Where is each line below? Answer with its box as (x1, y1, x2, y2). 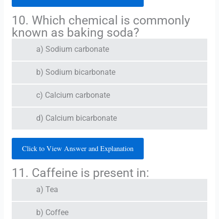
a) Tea (36, 185, 58, 194)
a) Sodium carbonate (36, 44, 109, 54)
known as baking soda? (11, 25, 139, 40)
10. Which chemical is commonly (11, 13, 190, 27)
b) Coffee (36, 208, 68, 217)
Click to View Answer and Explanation (22, 143, 133, 153)
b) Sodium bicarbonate (36, 67, 115, 77)
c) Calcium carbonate (36, 90, 110, 100)
